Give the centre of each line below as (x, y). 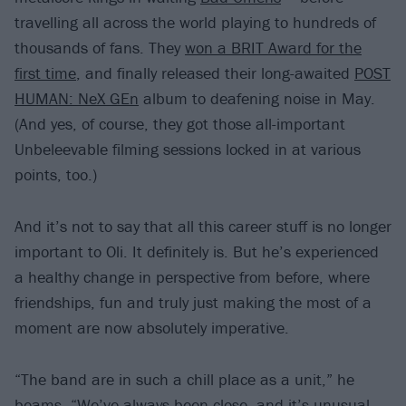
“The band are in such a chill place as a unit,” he (184, 379)
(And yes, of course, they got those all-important (180, 124)
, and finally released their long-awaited (215, 73)
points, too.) (56, 175)
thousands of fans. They (100, 48)
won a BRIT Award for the (273, 48)
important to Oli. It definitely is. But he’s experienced (197, 252)
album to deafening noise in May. (257, 99)
